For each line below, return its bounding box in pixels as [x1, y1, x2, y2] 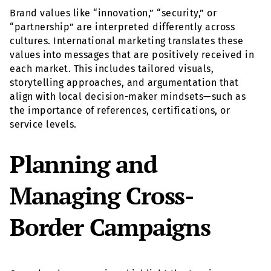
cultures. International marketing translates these [10, 34, 243, 47]
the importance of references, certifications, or [10, 104, 230, 116]
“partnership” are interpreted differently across [10, 21, 235, 33]
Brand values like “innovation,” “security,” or [10, 7, 217, 19]
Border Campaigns [10, 211, 211, 243]
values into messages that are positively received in [10, 48, 254, 60]
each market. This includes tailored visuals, [10, 62, 214, 74]
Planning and [10, 148, 157, 180]
